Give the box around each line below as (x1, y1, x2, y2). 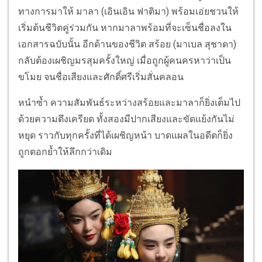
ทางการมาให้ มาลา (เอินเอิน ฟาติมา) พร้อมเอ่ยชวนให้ (18, 6, 239, 18)
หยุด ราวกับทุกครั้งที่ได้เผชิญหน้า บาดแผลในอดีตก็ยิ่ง (18, 130, 233, 142)
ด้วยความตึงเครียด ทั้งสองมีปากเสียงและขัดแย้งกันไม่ (18, 113, 235, 125)
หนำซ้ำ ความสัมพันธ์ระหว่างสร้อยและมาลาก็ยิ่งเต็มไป (18, 97, 240, 109)
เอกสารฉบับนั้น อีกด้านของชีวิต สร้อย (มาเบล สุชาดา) (18, 39, 236, 50)
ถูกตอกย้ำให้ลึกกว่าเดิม (18, 146, 112, 158)
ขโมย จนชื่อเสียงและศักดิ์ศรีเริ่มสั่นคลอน (18, 71, 186, 83)
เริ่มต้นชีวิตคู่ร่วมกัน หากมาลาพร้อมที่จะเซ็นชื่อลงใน (18, 22, 232, 34)
